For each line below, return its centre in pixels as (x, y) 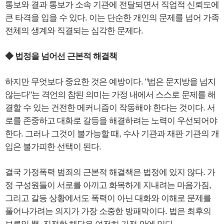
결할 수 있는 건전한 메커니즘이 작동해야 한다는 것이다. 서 (110, 108)
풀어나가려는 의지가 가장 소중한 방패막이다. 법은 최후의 (108, 211)
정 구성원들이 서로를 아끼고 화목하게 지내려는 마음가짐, (108, 185)
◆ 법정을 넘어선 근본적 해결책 (61, 56)
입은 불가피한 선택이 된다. (53, 147)
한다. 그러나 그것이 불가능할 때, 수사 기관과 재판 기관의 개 (112, 134)
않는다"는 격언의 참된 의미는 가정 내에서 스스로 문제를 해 (110, 95)
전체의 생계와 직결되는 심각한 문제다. (74, 31)
